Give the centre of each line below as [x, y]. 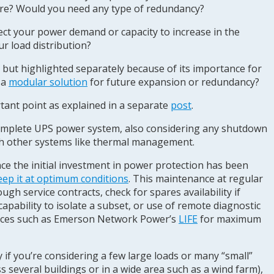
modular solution [48, 82]
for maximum [229, 219]
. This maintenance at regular [196, 179]
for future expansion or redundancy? [173, 82]
